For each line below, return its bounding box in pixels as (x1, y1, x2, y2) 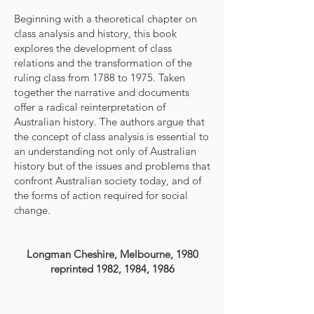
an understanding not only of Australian (14, 144, 196, 158)
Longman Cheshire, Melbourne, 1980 (26, 247, 198, 261)
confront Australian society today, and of (14, 174, 201, 187)
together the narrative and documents (14, 86, 189, 99)
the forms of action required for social (14, 189, 188, 202)
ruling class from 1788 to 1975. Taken (14, 71, 185, 84)
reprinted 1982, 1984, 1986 (50, 262, 175, 275)
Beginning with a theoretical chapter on (14, 12, 197, 25)
